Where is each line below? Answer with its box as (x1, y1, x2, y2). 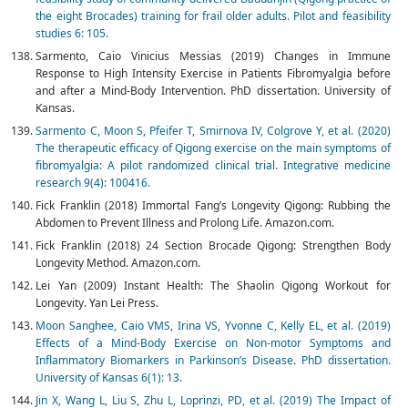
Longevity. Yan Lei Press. (36, 295, 159, 311)
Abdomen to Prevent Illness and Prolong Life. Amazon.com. (36, 215, 335, 231)
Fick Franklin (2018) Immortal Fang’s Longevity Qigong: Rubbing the (36, 198, 391, 214)
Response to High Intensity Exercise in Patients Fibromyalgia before (36, 66, 391, 82)
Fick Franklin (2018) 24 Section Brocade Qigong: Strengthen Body (36, 238, 391, 254)
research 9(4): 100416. (36, 175, 151, 191)
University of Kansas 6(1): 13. (36, 370, 183, 386)
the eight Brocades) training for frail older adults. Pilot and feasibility (36, 8, 391, 25)
